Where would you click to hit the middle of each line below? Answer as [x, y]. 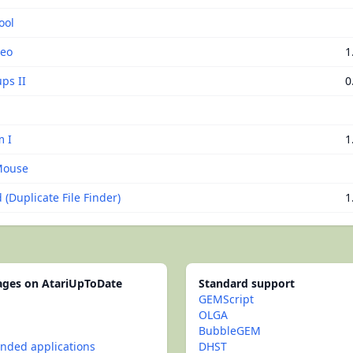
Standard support [247, 283]
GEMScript [226, 299]
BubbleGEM [230, 331]
